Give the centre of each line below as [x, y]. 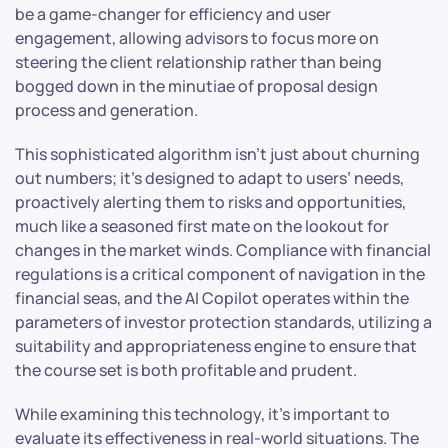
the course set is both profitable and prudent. [186, 369]
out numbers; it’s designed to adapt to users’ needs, [209, 177]
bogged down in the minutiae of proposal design [196, 85]
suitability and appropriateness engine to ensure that [216, 345]
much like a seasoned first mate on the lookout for [202, 225]
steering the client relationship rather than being [198, 61]
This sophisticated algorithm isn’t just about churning [217, 153]
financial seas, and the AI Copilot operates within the [212, 297]
